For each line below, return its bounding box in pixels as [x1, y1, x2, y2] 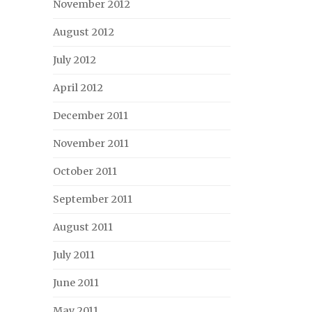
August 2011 [53, 221, 113, 233]
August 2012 [53, 26, 114, 38]
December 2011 [53, 109, 128, 122]
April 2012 [53, 81, 103, 94]
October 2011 [53, 165, 117, 178]
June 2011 [53, 276, 99, 289]
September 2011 [53, 193, 132, 205]
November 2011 [53, 137, 129, 150]
